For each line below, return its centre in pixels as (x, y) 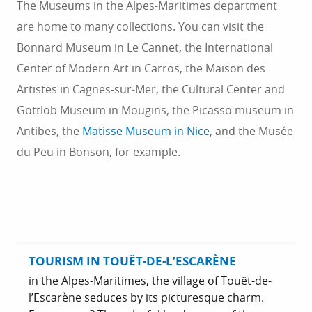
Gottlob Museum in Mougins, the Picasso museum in (155, 110)
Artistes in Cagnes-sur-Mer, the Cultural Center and (151, 89)
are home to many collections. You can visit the (140, 26)
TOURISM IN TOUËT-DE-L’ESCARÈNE (132, 261)
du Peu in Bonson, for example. (99, 152)
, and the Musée (251, 131)
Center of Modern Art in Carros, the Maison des (141, 68)
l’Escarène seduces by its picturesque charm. (146, 297)
